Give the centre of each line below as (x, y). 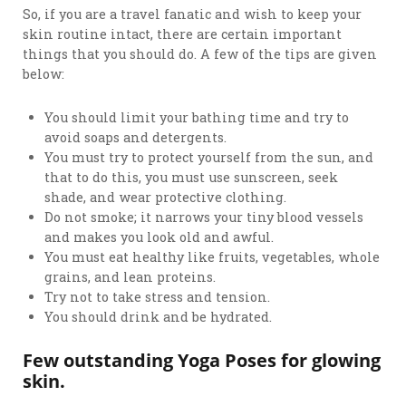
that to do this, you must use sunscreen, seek (192, 177)
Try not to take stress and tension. (158, 296)
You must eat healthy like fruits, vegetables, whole (213, 256)
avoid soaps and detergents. (138, 137)
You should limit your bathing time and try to (197, 117)
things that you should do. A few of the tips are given (200, 54)
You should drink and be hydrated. (159, 316)
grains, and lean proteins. (130, 276)
